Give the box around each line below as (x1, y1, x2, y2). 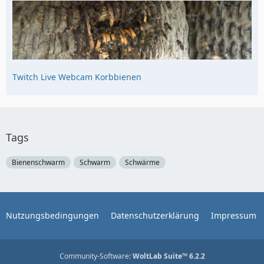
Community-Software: (59, 251, 133, 261)
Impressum (211, 210, 256, 221)
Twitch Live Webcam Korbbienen (12, 71, 141, 82)
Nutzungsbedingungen (6, 210, 99, 221)
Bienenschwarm (12, 157, 65, 167)
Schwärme (125, 157, 160, 167)
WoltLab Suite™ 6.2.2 (132, 251, 205, 261)
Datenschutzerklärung (111, 210, 199, 221)
